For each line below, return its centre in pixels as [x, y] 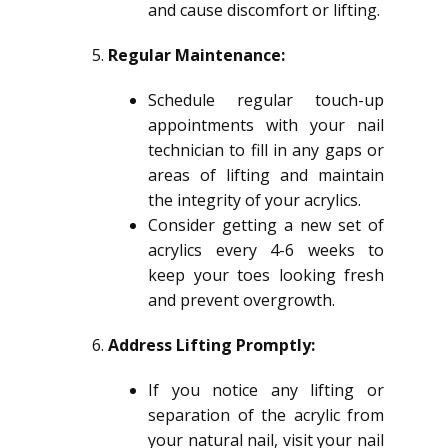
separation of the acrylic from [266, 415]
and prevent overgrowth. [241, 300]
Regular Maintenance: [196, 55]
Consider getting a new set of [266, 225]
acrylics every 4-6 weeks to [266, 250]
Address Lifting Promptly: [211, 345]
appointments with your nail [266, 125]
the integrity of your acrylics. [254, 200]
